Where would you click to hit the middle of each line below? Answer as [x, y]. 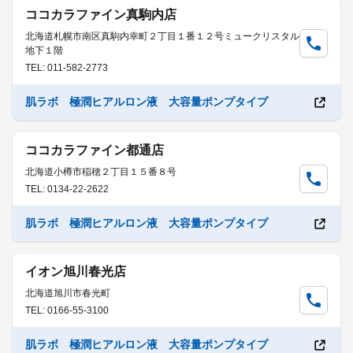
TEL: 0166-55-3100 [67, 310]
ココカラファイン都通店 [95, 150]
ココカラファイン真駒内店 [101, 15]
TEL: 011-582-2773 [67, 68]
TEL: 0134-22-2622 [67, 189]
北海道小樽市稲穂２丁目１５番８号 [101, 172]
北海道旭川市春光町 [68, 293]
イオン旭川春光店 [76, 271]
